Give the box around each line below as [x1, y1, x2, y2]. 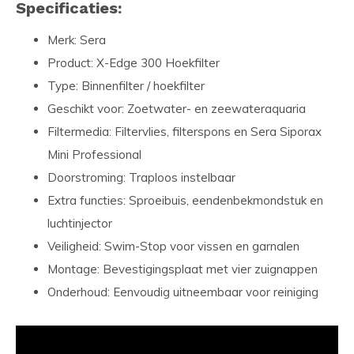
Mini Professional [47, 147, 141, 162]
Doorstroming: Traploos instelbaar [47, 170, 235, 185]
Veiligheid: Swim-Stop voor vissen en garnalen [47, 239, 299, 254]
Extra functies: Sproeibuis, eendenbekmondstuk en [47, 193, 323, 208]
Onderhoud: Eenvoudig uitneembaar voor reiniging [47, 284, 318, 299]
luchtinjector [47, 216, 112, 231]
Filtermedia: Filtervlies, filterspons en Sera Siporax [47, 124, 322, 139]
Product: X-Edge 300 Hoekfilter [47, 55, 220, 70]
